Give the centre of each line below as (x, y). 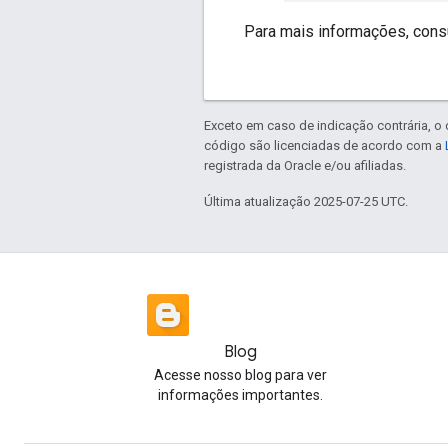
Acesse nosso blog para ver (240, 375)
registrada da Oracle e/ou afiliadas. (305, 165)
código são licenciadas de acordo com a (324, 145)
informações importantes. (240, 395)
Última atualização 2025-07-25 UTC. (306, 201)
